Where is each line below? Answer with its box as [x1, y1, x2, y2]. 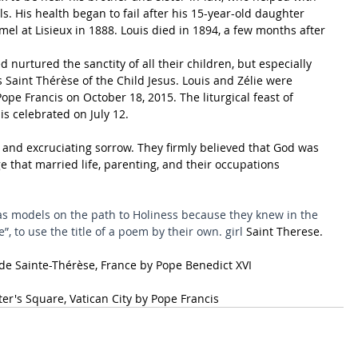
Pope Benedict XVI [156, 257, 252, 272]
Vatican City [70, 291, 132, 306]
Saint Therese [246, 224, 320, 239]
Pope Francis [151, 291, 219, 306]
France [101, 257, 137, 272]
